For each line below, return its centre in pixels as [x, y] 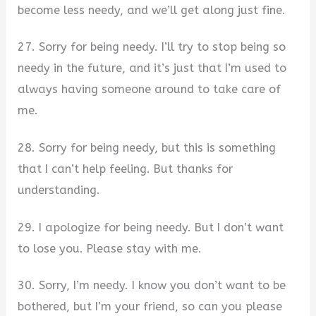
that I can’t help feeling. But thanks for [126, 169]
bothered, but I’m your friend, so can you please [150, 307]
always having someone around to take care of [150, 90]
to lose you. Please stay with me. [110, 248]
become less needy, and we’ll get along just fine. [152, 10]
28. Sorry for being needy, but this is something [147, 147]
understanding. [59, 190]
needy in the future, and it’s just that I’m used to [152, 68]
